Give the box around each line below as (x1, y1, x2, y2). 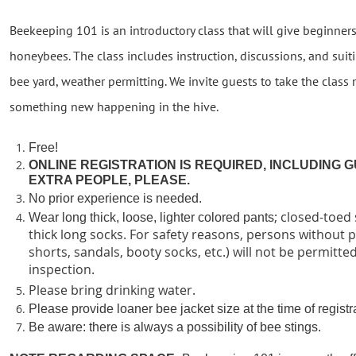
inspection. (29, 261, 95, 279)
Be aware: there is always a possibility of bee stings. (29, 319, 325, 334)
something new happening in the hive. (10, 99, 219, 114)
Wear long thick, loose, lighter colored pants (29, 211, 275, 225)
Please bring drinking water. (29, 281, 196, 299)
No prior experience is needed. (29, 191, 203, 205)
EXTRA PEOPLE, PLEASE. (29, 173, 191, 188)
